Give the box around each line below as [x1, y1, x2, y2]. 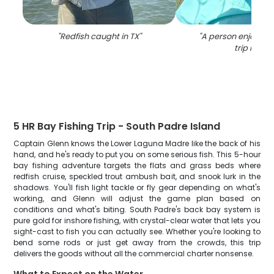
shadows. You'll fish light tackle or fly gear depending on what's [13, 182, 261, 193]
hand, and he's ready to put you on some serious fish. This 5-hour [13, 149, 261, 160]
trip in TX [234, 42, 268, 54]
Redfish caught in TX [59, 31, 139, 42]
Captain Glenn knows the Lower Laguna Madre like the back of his [13, 138, 261, 149]
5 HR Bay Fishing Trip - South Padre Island [13, 119, 221, 133]
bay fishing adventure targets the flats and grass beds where [13, 160, 261, 171]
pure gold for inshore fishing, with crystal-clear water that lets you [13, 215, 261, 226]
